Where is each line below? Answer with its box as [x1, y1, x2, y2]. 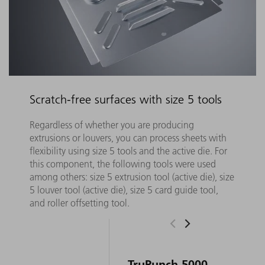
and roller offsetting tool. [29, 197, 130, 209]
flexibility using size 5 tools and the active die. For [29, 145, 227, 157]
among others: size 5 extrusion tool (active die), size [29, 171, 234, 183]
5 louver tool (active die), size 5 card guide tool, [29, 184, 218, 196]
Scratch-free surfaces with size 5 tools [29, 92, 222, 106]
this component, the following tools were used [29, 158, 216, 170]
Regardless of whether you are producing [29, 119, 194, 131]
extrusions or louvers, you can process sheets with [29, 132, 227, 144]
